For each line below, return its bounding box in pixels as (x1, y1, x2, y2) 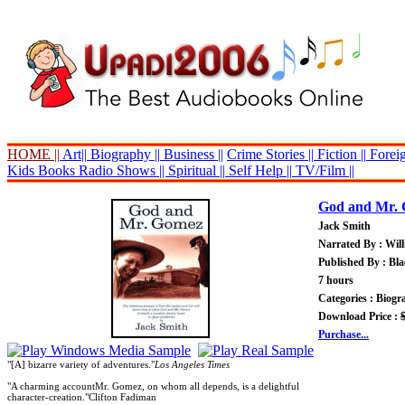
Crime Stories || (227, 146, 314, 162)
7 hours (318, 274, 353, 287)
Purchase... (318, 328, 369, 341)
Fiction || (314, 146, 366, 162)
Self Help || (225, 163, 292, 178)
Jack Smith (318, 220, 371, 232)
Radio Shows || (75, 163, 168, 178)
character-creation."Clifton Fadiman (7, 391, 156, 402)
